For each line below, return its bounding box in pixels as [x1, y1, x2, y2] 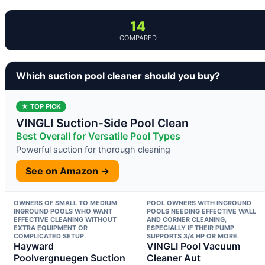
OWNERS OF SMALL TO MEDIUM [14, 198, 117, 207]
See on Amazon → [25, 164, 109, 177]
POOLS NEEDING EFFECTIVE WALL [146, 206, 256, 215]
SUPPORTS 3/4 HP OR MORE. [146, 231, 239, 240]
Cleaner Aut [146, 251, 201, 264]
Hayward [14, 240, 54, 252]
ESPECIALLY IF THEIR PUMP [146, 223, 234, 232]
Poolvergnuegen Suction [14, 251, 125, 264]
